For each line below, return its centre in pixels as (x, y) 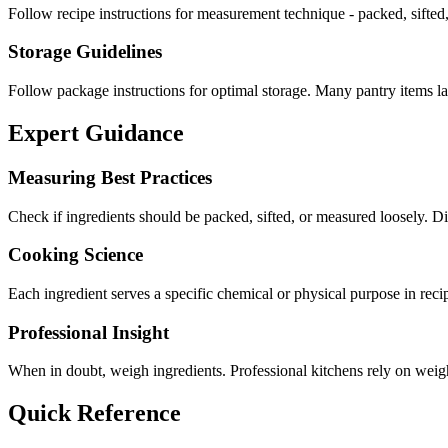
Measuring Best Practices (110, 177)
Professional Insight (88, 332)
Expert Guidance (96, 132)
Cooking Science (75, 255)
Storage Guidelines (85, 52)
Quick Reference (94, 413)
